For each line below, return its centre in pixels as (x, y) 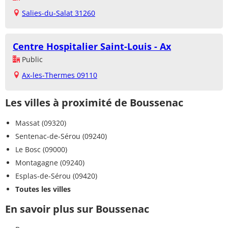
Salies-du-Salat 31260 (59, 13)
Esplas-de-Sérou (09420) (56, 176)
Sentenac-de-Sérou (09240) (61, 136)
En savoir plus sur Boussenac (77, 209)
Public (31, 60)
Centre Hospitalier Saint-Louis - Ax (92, 47)
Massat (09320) (41, 123)
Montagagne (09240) (50, 163)
